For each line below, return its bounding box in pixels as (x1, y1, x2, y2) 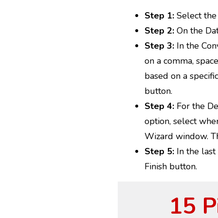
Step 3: (145, 40, 174, 52)
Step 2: (145, 25, 174, 37)
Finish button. (145, 161, 197, 173)
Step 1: (145, 10, 174, 22)
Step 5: (145, 145, 174, 158)
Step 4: (145, 100, 174, 112)
